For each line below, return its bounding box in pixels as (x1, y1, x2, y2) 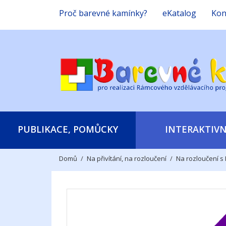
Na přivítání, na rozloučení (87, 154, 167, 163)
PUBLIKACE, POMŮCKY (17, 123, 118, 135)
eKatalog (162, 8, 196, 19)
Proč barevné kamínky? (59, 8, 147, 19)
